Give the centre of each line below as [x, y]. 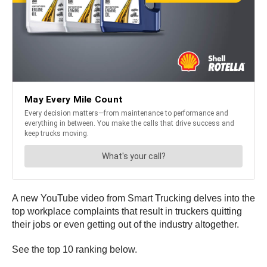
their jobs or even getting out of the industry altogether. [125, 224]
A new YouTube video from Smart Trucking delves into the [133, 198]
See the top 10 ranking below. [74, 249]
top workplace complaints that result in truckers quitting [127, 211]
